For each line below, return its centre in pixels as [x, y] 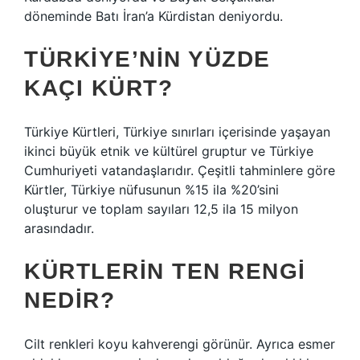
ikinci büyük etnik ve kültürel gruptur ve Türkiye [169, 151]
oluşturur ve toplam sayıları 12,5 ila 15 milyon [161, 209]
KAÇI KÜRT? [98, 88]
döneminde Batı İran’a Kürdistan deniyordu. [153, 16]
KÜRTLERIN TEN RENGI [165, 271]
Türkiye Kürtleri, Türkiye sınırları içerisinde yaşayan [177, 132]
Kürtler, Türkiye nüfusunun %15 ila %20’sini [151, 190]
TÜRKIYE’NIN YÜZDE [147, 59]
